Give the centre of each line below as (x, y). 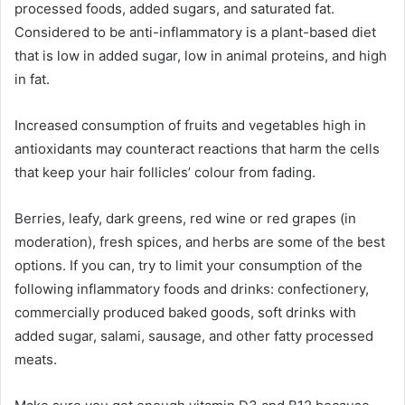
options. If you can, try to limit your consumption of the (188, 265)
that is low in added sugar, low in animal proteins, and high (201, 55)
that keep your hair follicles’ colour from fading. (165, 172)
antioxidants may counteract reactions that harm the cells (197, 148)
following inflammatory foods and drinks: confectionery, (192, 288)
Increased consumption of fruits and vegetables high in (190, 125)
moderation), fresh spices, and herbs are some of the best (200, 241)
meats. (36, 359)
